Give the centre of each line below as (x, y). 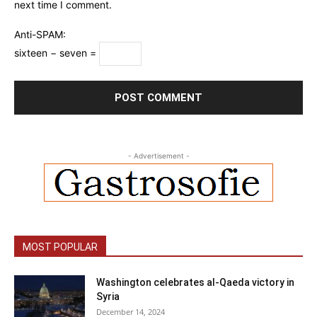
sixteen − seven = (57, 53)
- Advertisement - (158, 156)
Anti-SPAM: (40, 35)
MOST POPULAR (60, 247)
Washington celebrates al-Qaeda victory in (195, 283)
